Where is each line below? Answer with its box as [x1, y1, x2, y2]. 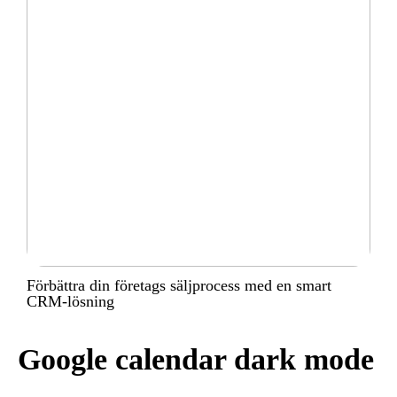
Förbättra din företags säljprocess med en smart [27, 276, 331, 295]
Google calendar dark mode [18, 343, 374, 377]
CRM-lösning [27, 292, 114, 311]
